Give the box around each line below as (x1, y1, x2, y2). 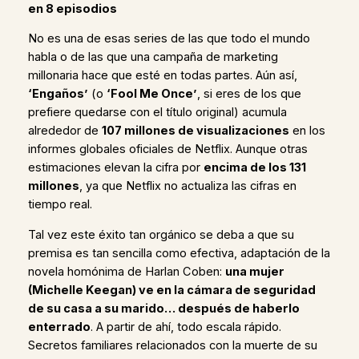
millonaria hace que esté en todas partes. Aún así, (27, 68, 297, 83)
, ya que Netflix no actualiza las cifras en (79, 179, 296, 194)
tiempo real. (27, 197, 92, 212)
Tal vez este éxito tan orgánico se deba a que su (27, 227, 294, 242)
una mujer (224, 264, 284, 279)
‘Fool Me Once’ (106, 87, 197, 102)
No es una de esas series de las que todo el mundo (27, 31, 310, 46)
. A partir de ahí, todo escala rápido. (90, 319, 281, 334)
